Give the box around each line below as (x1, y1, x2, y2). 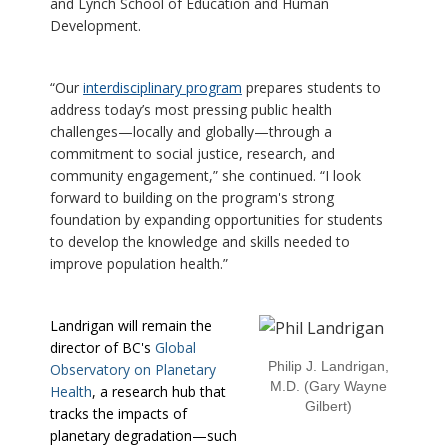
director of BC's (50, 337, 155, 357)
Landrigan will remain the (50, 315, 212, 335)
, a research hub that (92, 381, 226, 401)
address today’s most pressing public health (50, 99, 332, 119)
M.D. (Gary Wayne (269, 377, 387, 394)
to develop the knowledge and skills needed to (50, 231, 350, 251)
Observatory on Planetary (50, 359, 216, 379)
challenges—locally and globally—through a (50, 121, 332, 141)
